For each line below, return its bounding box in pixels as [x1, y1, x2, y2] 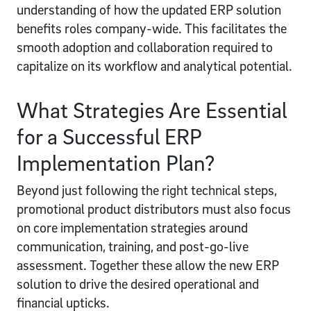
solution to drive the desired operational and [17, 275, 259, 292]
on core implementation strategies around [17, 219, 248, 236]
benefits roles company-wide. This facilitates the [17, 19, 287, 37]
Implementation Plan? [17, 149, 215, 176]
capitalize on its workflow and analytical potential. [17, 57, 292, 74]
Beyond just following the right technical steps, [17, 181, 277, 199]
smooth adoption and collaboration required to [17, 38, 273, 56]
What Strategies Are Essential [17, 96, 287, 123]
